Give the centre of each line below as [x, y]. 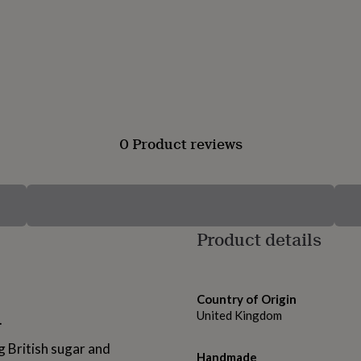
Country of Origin [247, 299]
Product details [259, 239]
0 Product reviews [180, 144]
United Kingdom [239, 315]
